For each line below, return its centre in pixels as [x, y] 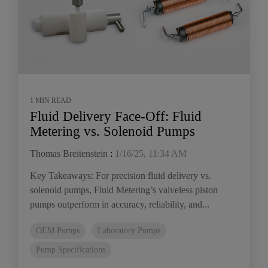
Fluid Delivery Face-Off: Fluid [116, 116]
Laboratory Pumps [129, 230]
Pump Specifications [71, 249]
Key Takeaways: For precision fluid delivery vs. [121, 175]
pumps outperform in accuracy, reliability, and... [120, 204]
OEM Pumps [58, 230]
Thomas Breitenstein [69, 153]
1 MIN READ [51, 100]
